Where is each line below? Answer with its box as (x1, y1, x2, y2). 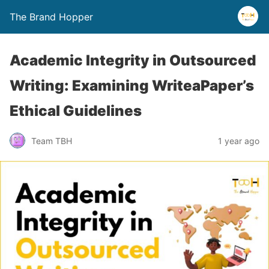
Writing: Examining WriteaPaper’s (10, 77, 254, 94)
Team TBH (31, 135, 72, 146)
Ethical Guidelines (10, 102, 142, 119)
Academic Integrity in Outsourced (10, 52, 256, 69)
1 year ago (218, 135, 259, 146)
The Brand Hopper (10, 11, 93, 23)
